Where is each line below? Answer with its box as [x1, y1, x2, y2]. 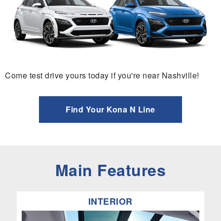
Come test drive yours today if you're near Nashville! [5, 69, 199, 81]
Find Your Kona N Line [66, 103, 155, 115]
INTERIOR [88, 194, 133, 207]
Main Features [55, 158, 166, 181]
